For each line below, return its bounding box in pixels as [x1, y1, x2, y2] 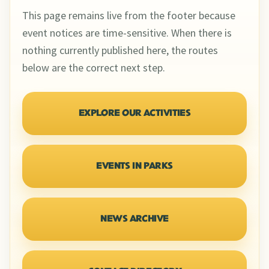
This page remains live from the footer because [22, 8, 235, 23]
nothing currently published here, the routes [22, 43, 218, 58]
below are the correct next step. [22, 61, 165, 75]
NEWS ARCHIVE [100, 214, 169, 225]
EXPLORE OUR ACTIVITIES [78, 108, 191, 119]
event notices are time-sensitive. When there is [22, 26, 232, 40]
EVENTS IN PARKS [96, 161, 173, 172]
